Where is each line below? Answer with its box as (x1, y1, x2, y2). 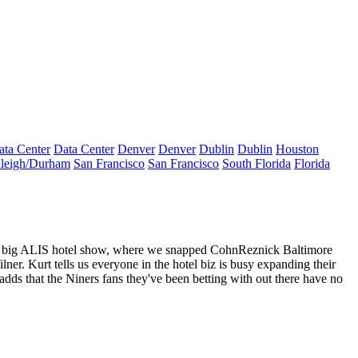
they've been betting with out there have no (123, 272, 343, 285)
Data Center (54, 142, 114, 156)
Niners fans (66, 272, 123, 285)
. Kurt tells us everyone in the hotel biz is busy (22, 257, 257, 271)
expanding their (257, 257, 336, 271)
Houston (276, 142, 319, 156)
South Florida (222, 157, 291, 170)
